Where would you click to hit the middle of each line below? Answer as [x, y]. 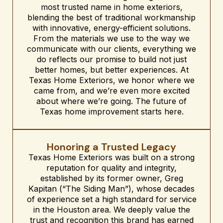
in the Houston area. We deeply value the [111, 209]
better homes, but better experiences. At [111, 69]
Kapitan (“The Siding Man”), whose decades [111, 188]
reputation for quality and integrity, [111, 167]
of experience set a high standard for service [111, 199]
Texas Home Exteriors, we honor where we [111, 80]
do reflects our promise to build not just [111, 59]
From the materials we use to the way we [111, 38]
